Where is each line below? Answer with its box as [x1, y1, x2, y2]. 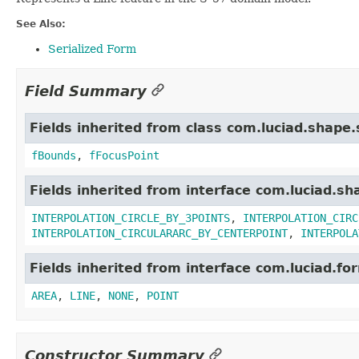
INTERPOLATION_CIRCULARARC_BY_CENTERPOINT [31, 226, 288, 240]
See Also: [16, 18, 66, 30]
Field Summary [25, 82, 147, 99]
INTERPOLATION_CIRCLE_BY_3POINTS [31, 211, 230, 224]
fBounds [31, 148, 76, 162]
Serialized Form [48, 42, 136, 55]
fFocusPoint [89, 148, 159, 162]
